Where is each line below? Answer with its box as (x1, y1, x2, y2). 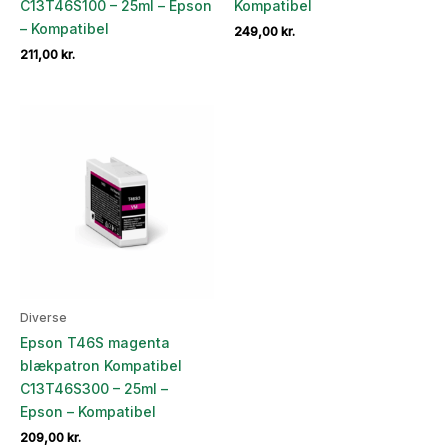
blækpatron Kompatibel (20, 356, 182, 374)
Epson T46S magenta (20, 333, 170, 351)
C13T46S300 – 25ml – (20, 379, 168, 397)
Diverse (20, 309, 67, 325)
